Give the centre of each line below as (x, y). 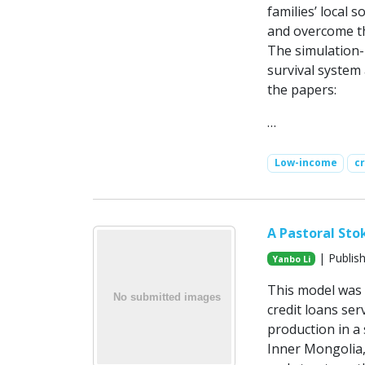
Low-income (306, 163)
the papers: (301, 90)
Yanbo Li (291, 259)
